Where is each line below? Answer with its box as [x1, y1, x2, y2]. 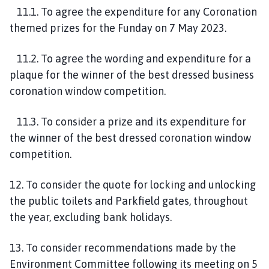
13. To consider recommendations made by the [10, 241, 236, 254]
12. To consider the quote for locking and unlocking [10, 178, 256, 191]
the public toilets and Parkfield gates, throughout [10, 194, 248, 207]
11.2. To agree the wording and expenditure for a [10, 52, 251, 65]
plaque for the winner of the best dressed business [10, 68, 254, 81]
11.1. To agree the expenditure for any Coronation [10, 5, 257, 18]
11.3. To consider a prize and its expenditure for [10, 115, 246, 128]
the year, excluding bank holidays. [10, 210, 172, 223]
